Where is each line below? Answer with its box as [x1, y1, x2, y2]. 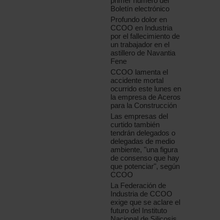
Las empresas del [110, 112, 168, 121]
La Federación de [110, 181, 166, 190]
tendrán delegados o [110, 129, 176, 137]
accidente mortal [110, 76, 164, 85]
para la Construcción [110, 101, 177, 110]
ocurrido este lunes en [110, 84, 182, 93]
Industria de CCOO [110, 190, 173, 198]
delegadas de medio [110, 137, 175, 146]
